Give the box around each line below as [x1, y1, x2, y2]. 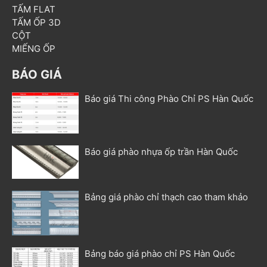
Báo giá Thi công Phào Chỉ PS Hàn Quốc [85, 93, 254, 105]
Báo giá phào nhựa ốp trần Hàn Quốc [85, 145, 238, 157]
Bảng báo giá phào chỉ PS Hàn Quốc [85, 248, 235, 260]
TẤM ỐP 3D [12, 17, 61, 29]
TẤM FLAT [12, 4, 55, 15]
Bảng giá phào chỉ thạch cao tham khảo [85, 191, 249, 203]
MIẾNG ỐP [12, 43, 55, 55]
